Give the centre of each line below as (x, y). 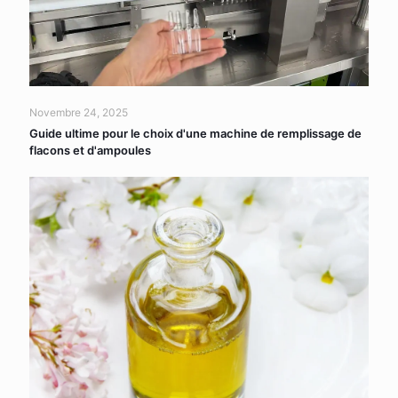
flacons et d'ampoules (90, 150)
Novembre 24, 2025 (79, 112)
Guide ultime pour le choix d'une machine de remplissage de (195, 133)
